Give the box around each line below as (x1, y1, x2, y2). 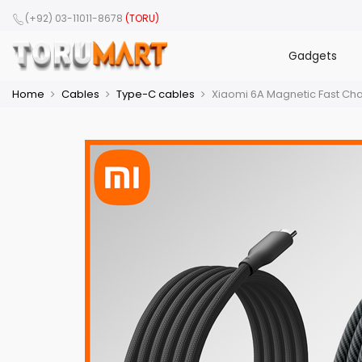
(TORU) (125, 11, 159, 26)
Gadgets (288, 48, 337, 64)
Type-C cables (116, 86, 195, 102)
